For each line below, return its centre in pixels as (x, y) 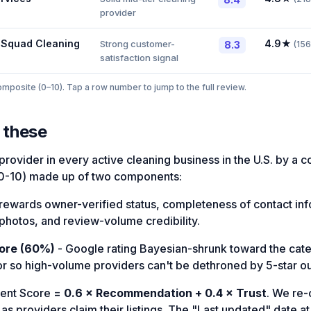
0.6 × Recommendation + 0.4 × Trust (165, 293)
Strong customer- (137, 44)
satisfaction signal (139, 58)
